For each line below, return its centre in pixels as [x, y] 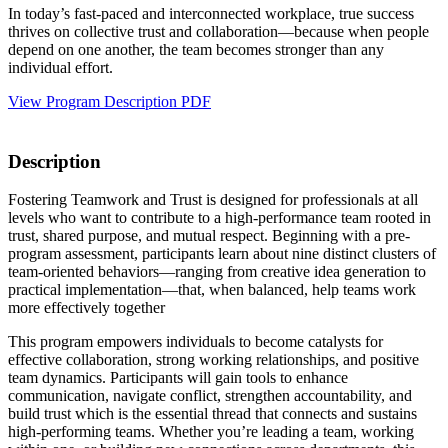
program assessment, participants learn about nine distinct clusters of [222, 254]
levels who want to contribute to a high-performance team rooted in [219, 218]
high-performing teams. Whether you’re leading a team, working [211, 432]
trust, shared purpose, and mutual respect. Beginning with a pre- [209, 236]
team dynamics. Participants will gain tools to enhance [178, 378]
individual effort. [60, 67]
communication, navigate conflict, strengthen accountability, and [210, 396]
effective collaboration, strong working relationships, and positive [213, 360]
